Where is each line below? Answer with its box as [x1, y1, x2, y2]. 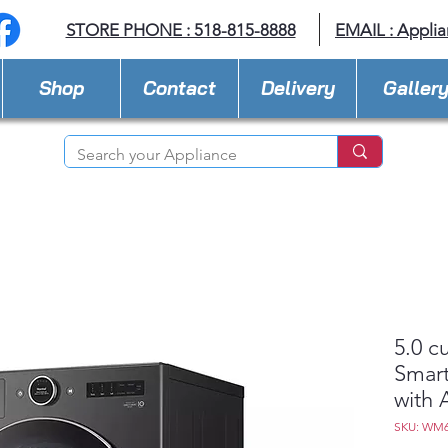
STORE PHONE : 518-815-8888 [65, 20, 296, 40]
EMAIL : [335, 20, 397, 40]
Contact [143, 76, 216, 100]
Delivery [260, 76, 335, 100]
